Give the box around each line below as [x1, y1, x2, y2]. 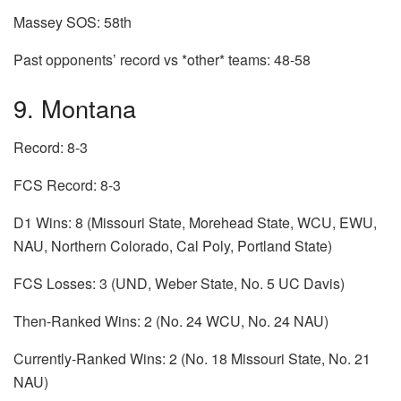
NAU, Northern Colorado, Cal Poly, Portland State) [13, 235, 332, 257]
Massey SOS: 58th [13, 11, 132, 32]
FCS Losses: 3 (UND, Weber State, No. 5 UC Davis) [13, 273, 345, 294]
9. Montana [13, 90, 136, 125]
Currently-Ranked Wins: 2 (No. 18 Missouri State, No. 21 [13, 348, 371, 370]
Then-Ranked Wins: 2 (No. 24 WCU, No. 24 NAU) [13, 311, 328, 332]
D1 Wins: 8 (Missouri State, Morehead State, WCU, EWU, [13, 212, 377, 234]
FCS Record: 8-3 [13, 175, 124, 196]
